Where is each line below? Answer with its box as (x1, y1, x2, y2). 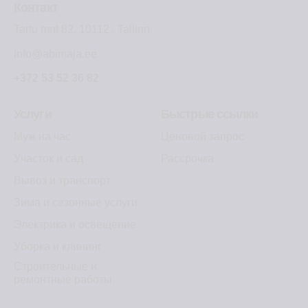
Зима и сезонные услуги (14, 196, 137, 208)
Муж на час (14, 130, 71, 142)
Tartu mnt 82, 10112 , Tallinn (14, 23, 150, 36)
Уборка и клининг (14, 240, 102, 252)
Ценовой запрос (161, 130, 244, 142)
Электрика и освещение (14, 218, 136, 230)
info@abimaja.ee (14, 47, 97, 60)
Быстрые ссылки (161, 107, 258, 122)
